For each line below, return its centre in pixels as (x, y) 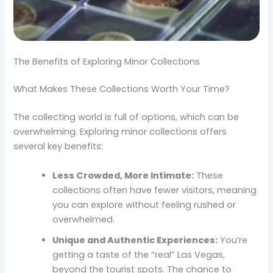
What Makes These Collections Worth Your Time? (122, 89)
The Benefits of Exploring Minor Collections (107, 61)
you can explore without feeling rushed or (144, 204)
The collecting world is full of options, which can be (126, 117)
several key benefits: (58, 147)
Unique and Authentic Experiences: (135, 240)
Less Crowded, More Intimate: (123, 175)
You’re (233, 240)
